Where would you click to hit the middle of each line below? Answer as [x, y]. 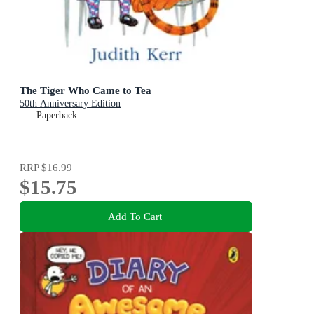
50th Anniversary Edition [70, 103]
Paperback [57, 115]
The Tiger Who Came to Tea [86, 90]
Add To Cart [135, 217]
